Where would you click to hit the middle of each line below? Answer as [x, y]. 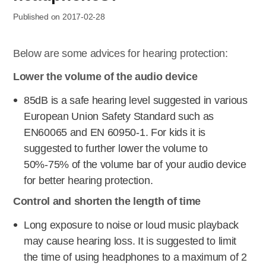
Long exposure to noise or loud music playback [131, 225]
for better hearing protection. [88, 180]
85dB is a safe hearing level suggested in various [136, 100]
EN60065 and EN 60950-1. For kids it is [115, 132]
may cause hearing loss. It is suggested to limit [130, 241]
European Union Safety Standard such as [119, 116]
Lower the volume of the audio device [105, 77]
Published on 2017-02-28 [59, 17]
